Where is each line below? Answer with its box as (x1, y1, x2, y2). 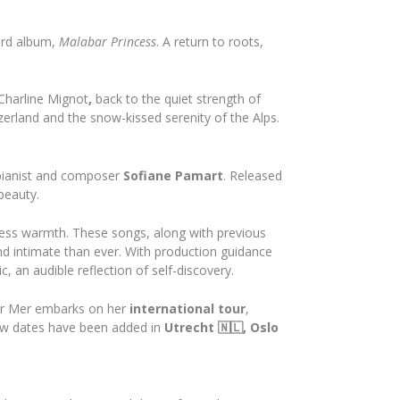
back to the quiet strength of (96, 90, 261, 108)
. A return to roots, (156, 32, 263, 50)
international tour (129, 300, 246, 318)
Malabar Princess (59, 32, 156, 50)
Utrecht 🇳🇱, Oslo (164, 319, 279, 337)
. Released (223, 166, 282, 184)
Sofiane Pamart (123, 166, 223, 184)
